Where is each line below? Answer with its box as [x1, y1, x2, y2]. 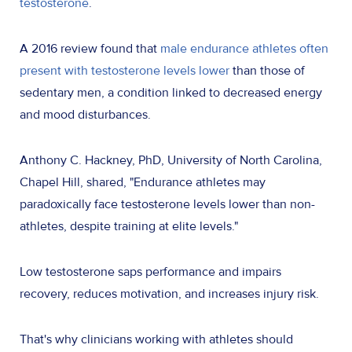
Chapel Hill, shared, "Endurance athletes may [20, 174, 266, 190]
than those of [229, 62, 305, 79]
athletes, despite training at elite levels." [20, 218, 241, 234]
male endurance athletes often [157, 40, 328, 57]
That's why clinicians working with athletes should [20, 331, 293, 347]
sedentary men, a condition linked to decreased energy [20, 84, 322, 101]
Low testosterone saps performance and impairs [20, 263, 281, 280]
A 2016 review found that [20, 40, 157, 57]
